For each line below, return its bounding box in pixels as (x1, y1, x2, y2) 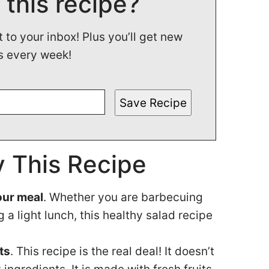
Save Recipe (119, 95, 187, 110)
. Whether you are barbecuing (43, 190, 203, 204)
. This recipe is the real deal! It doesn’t (10, 244, 214, 258)
